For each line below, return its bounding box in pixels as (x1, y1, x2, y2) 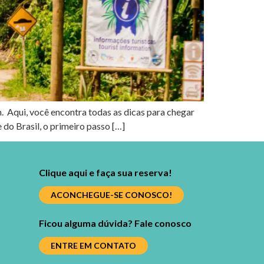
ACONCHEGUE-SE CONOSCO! (50, 190, 172, 200)
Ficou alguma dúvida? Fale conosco (38, 217, 192, 229)
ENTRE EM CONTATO (50, 240, 136, 251)
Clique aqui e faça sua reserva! (38, 167, 172, 179)
